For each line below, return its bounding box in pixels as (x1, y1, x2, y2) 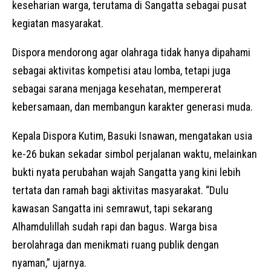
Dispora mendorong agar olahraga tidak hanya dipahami (12, 46, 250, 59)
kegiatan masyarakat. (12, 17, 103, 30)
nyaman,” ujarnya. (12, 256, 87, 270)
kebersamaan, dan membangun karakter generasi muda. (12, 100, 255, 114)
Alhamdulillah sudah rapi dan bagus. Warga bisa (12, 220, 217, 233)
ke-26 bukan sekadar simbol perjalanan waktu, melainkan (12, 148, 257, 161)
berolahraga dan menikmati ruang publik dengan (12, 238, 219, 252)
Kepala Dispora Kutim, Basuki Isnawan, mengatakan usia (12, 129, 252, 143)
